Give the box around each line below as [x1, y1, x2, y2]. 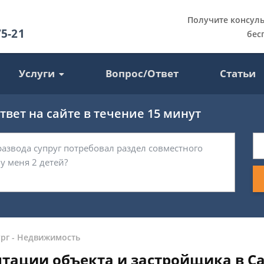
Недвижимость [17, 232, 80, 243]
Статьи [220, 67, 256, 80]
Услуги [19, 67, 55, 80]
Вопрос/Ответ [105, 67, 179, 80]
